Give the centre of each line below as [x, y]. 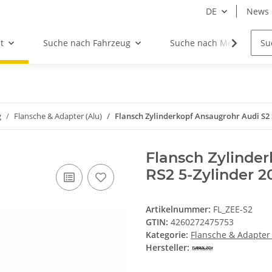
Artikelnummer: [179, 209]
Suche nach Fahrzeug [87, 43]
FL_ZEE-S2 [233, 209]
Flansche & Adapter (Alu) [58, 116]
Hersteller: [168, 248]
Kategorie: [168, 235]
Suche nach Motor [207, 43]
